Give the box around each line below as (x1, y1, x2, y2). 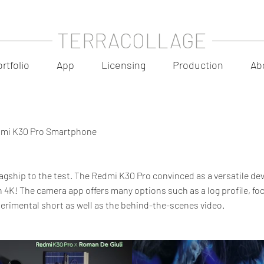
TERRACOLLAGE (57, 28, 207, 52)
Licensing (101, 58, 146, 71)
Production (173, 58, 223, 71)
